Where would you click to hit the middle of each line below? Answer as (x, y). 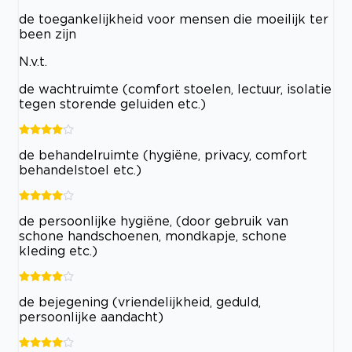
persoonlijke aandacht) (91, 316)
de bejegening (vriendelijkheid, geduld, (140, 301)
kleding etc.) (58, 250)
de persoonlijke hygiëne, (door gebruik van (154, 220)
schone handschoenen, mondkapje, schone (153, 235)
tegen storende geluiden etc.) (112, 103)
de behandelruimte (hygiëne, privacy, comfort (163, 154)
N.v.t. (33, 61)
